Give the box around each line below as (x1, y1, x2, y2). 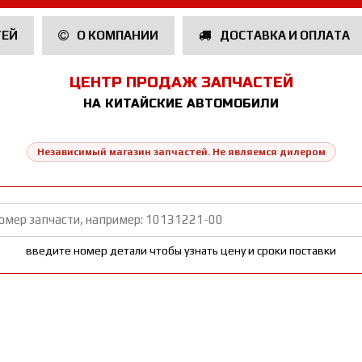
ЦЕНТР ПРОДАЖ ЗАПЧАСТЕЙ (69, 74, 293, 91)
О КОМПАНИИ (74, 28, 158, 42)
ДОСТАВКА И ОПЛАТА (217, 28, 350, 42)
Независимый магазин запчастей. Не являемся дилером (36, 146, 326, 158)
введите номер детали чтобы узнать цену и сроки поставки (26, 244, 336, 257)
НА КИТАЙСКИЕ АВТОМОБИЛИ (83, 96, 279, 111)
